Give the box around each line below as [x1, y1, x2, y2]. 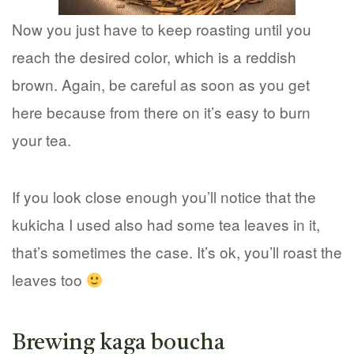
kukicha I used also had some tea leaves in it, [12, 213, 320, 235]
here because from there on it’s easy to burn [12, 100, 311, 122]
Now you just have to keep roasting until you [12, 17, 311, 40]
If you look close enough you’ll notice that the [12, 186, 316, 208]
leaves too [12, 269, 86, 291]
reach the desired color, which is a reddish [12, 45, 296, 67]
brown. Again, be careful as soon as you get [12, 73, 310, 95]
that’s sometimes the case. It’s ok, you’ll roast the [12, 241, 342, 263]
